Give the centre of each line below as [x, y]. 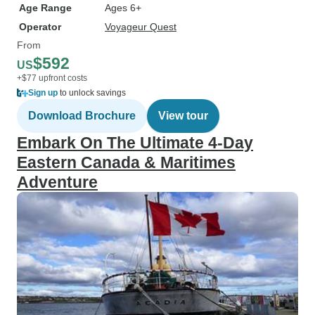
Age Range [45, 8]
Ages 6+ [123, 8]
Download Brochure [82, 116]
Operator [40, 27]
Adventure [57, 182]
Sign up [43, 93]
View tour [183, 116]
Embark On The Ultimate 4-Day [135, 143]
